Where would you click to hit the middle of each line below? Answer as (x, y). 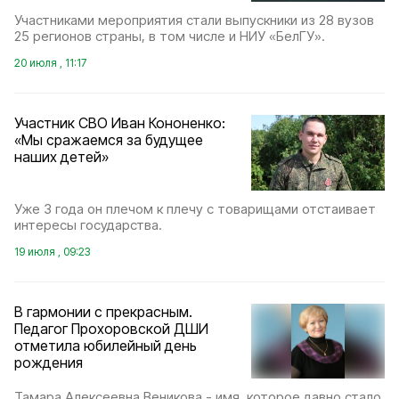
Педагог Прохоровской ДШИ (111, 328)
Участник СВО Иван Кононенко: (120, 123)
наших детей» (61, 157)
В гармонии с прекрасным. (103, 311)
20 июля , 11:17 (50, 63)
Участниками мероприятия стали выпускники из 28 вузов (194, 20)
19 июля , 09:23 (52, 251)
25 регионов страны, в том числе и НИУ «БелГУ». (170, 37)
